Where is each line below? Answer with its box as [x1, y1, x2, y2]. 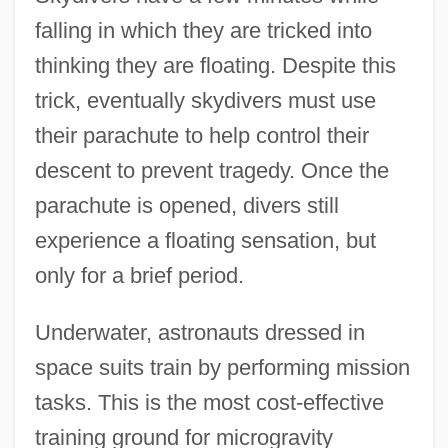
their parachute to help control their [34, 122, 369, 148]
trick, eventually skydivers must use [34, 87, 376, 113]
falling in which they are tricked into [34, 17, 372, 43]
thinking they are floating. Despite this [34, 52, 396, 78]
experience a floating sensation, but [34, 227, 376, 253]
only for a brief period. [34, 262, 244, 288]
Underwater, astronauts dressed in [34, 319, 365, 345]
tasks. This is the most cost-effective [34, 389, 384, 415]
